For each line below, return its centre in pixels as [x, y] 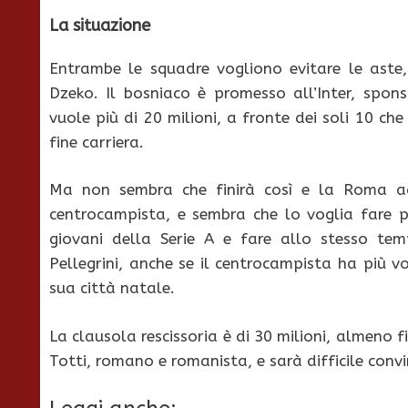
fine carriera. [97, 142]
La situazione [100, 25]
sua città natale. [112, 288]
